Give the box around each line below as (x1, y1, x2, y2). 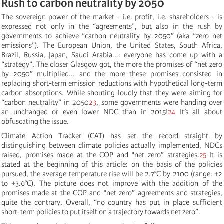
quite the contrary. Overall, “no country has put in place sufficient (1, 197, 222, 207)
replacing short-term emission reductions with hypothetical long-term (1, 78, 222, 88)
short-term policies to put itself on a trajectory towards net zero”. (1, 207, 200, 216)
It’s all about (179, 107, 223, 116)
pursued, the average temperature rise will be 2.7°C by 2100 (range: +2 (1, 169, 222, 178)
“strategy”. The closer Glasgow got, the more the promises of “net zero (1, 59, 222, 69)
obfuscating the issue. (1, 116, 69, 126)
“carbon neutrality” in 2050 (1, 97, 89, 107)
